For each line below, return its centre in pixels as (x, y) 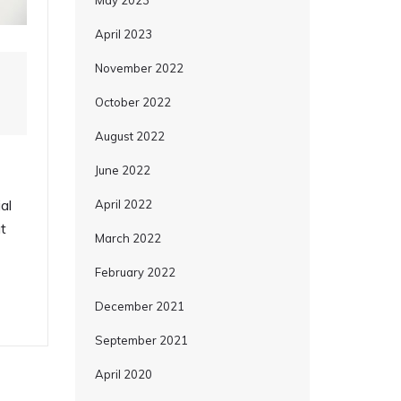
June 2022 (122, 170)
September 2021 (141, 340)
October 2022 (132, 102)
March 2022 (128, 238)
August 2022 (129, 136)
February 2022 (135, 272)
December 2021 (139, 306)
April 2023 (123, 34)
